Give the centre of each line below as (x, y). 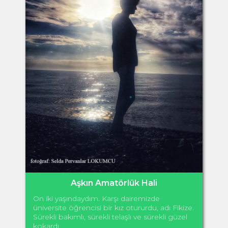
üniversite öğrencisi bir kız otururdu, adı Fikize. (113, 207)
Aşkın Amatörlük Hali (114, 183)
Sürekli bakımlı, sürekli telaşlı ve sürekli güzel (110, 217)
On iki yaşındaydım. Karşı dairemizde (96, 198)
